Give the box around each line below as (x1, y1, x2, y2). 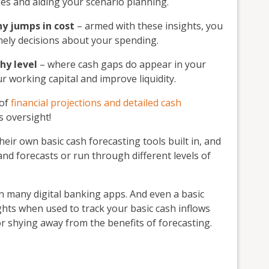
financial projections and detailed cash (11, 96, 181, 110)
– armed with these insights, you (74, 19, 223, 33)
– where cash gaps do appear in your (37, 58, 206, 71)
